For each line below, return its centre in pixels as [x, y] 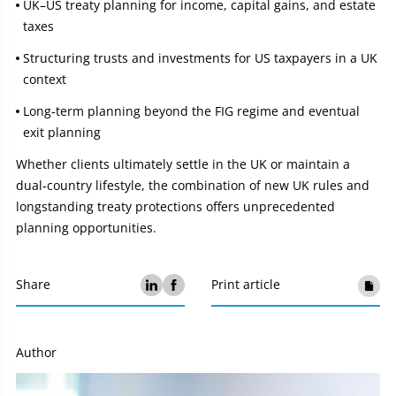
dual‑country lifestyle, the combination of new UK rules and [193, 185]
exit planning [62, 132]
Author [36, 352]
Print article [246, 285]
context [45, 79]
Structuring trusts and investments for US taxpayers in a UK [200, 57]
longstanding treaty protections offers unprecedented [175, 206]
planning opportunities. [86, 227]
